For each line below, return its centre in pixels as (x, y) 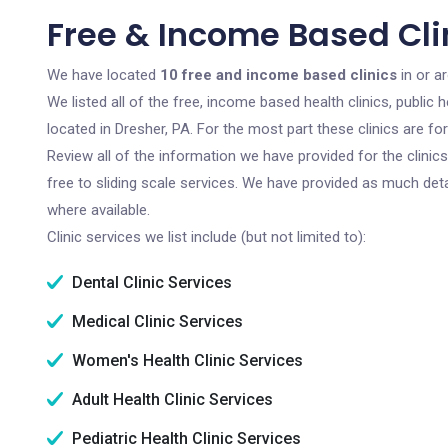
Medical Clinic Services (155, 321)
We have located (103, 75)
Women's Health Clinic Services (185, 360)
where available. (98, 210)
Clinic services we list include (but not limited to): (206, 237)
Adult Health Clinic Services (170, 399)
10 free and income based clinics (278, 75)
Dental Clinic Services (150, 282)
